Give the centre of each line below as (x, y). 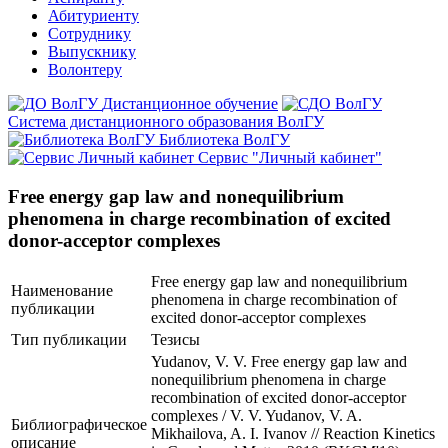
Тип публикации (69, 340)
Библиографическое (79, 425)
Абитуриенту (93, 15)
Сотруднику (89, 33)
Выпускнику (92, 51)
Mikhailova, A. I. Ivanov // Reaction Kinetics (293, 434)
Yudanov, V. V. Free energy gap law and (279, 362)
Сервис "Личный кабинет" (290, 157)
